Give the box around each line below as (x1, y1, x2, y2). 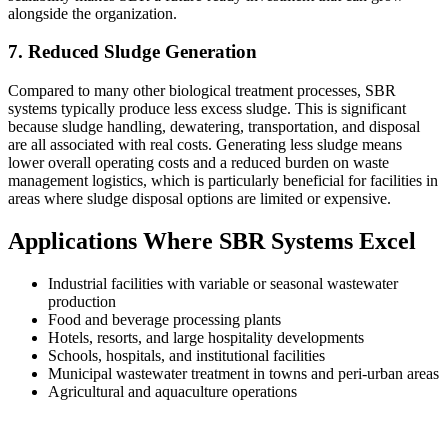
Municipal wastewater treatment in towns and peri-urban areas (48, 364, 439, 382)
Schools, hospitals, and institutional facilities (48, 346, 325, 364)
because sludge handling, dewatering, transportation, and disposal (8, 117, 420, 135)
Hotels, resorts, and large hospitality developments (48, 328, 364, 346)
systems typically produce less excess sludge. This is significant (8, 99, 406, 117)
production (48, 292, 116, 310)
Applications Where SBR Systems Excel (8, 227, 416, 254)
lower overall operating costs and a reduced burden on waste (8, 153, 389, 171)
